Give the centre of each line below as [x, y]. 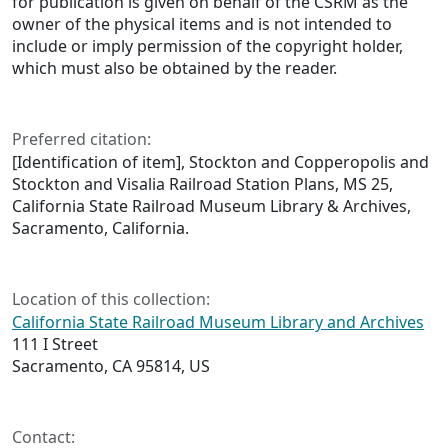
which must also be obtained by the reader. [174, 68]
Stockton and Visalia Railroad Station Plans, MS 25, [202, 184]
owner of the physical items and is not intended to [202, 24]
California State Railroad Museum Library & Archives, [211, 206]
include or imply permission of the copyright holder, [207, 46]
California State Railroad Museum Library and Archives [218, 322]
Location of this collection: [111, 299]
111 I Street [55, 344]
